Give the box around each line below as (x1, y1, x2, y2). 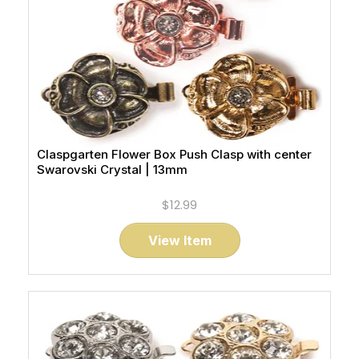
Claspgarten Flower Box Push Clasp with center (37, 147, 312, 162)
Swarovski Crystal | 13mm (37, 162, 188, 177)
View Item (147, 232, 212, 248)
